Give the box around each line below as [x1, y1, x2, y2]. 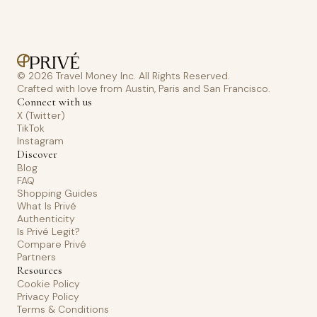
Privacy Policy [17, 290, 79, 303]
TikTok [17, 122, 45, 134]
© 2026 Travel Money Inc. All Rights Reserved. [17, 69, 230, 82]
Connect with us [17, 95, 92, 109]
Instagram [17, 134, 64, 147]
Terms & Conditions [17, 303, 109, 316]
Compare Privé [17, 238, 86, 250]
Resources [17, 263, 62, 277]
